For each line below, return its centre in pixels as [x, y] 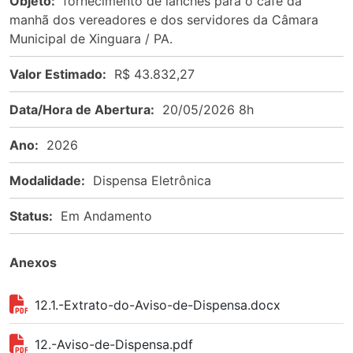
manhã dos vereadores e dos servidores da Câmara [164, 19]
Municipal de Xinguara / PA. [91, 38]
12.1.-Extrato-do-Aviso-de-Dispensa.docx [158, 305]
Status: [31, 216]
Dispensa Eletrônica [152, 180]
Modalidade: [47, 180]
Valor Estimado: [58, 74]
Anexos [33, 262]
